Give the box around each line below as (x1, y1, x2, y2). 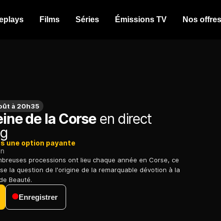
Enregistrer (19, 193, 58, 202)
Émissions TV (115, 15, 167, 24)
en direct (96, 110, 151, 128)
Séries (75, 15, 99, 24)
